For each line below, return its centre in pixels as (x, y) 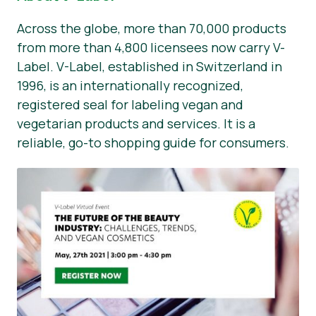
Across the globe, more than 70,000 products (152, 29)
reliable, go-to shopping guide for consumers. (153, 143)
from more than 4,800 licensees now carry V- (151, 48)
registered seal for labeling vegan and (130, 105)
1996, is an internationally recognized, (130, 86)
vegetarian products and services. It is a (136, 124)
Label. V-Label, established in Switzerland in (150, 67)
